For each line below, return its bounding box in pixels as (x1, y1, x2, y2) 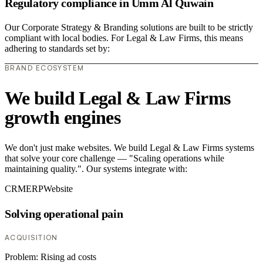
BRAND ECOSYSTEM (5, 63, 85, 73)
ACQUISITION (5, 233, 58, 242)
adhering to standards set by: (5, 43, 110, 54)
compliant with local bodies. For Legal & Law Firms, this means (5, 33, 243, 43)
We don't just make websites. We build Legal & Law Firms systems (5, 143, 254, 153)
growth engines (5, 106, 121, 128)
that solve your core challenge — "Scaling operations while (5, 153, 224, 164)
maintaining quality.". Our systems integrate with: (5, 164, 187, 174)
